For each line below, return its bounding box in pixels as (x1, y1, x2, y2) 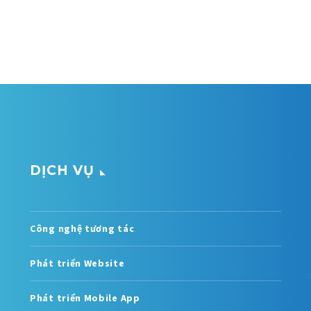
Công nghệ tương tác (30, 221, 135, 235)
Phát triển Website (30, 256, 125, 269)
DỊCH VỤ (30, 162, 94, 178)
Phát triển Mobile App (30, 291, 140, 304)
